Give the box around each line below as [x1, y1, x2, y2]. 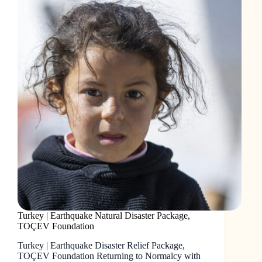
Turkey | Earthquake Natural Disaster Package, [18, 211, 190, 221]
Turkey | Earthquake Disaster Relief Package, [18, 240, 185, 250]
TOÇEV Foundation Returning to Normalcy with [18, 250, 201, 261]
